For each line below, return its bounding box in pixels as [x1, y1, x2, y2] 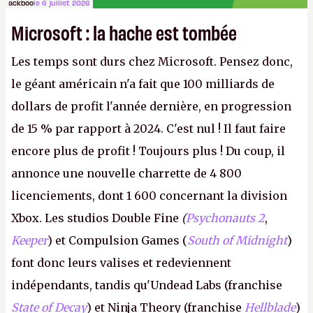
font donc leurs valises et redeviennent [11, 256, 231, 270]
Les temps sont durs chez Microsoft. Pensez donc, [11, 54, 293, 68]
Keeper [11, 233, 48, 247]
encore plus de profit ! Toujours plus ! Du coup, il [11, 144, 285, 158]
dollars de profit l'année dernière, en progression [11, 99, 291, 113]
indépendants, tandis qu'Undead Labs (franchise [11, 278, 282, 292]
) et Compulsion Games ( [48, 233, 187, 247]
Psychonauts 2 [186, 211, 265, 225]
